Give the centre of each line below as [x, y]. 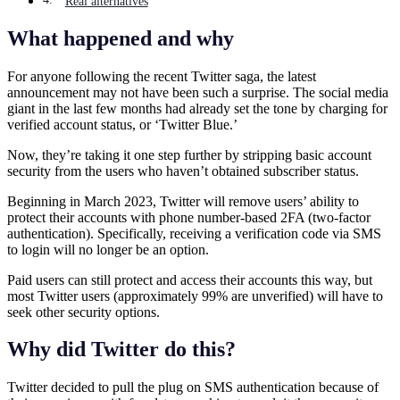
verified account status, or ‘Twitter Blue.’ [122, 124]
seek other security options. [83, 312]
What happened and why [121, 38]
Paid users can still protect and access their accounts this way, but [190, 279]
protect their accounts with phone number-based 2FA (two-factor [189, 217]
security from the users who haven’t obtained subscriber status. [183, 171]
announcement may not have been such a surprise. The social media [198, 92]
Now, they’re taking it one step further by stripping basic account [189, 154]
